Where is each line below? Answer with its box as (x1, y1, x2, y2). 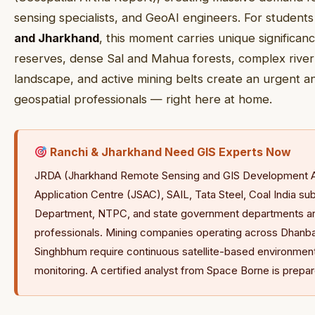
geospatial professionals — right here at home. (14, 92, 272, 106)
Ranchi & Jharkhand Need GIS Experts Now (47, 145, 292, 159)
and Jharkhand (14, 31, 99, 45)
